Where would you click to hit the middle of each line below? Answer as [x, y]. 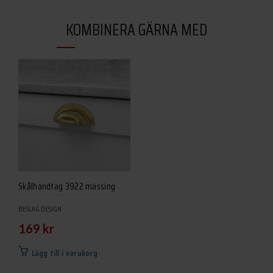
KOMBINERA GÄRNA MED [136, 30]
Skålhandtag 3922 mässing [67, 187]
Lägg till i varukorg [65, 253]
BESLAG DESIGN [40, 209]
